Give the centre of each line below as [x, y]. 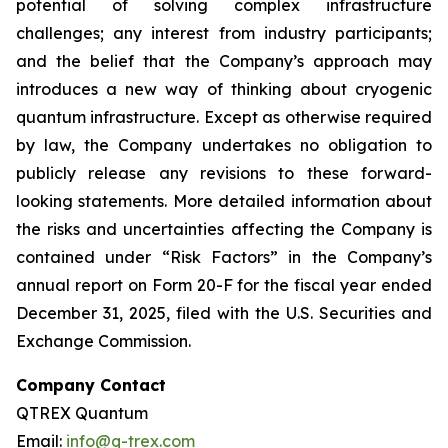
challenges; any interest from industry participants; [224, 33]
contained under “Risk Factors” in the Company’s [224, 257]
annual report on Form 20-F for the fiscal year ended [224, 285]
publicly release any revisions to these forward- [224, 173]
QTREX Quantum [82, 413]
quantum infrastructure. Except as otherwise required [224, 117]
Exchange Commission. [103, 341]
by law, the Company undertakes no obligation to [224, 145]
